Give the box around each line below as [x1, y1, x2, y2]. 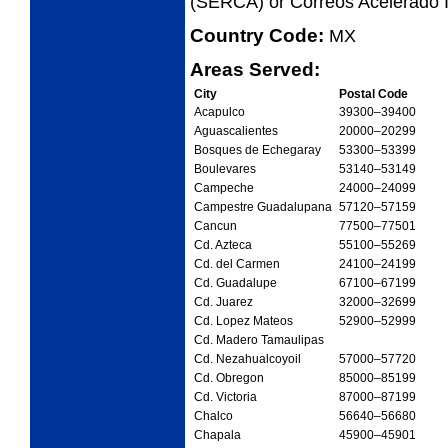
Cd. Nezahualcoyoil [193, 353, 301, 366]
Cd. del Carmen [193, 258, 280, 271]
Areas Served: [190, 59, 325, 81]
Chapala [193, 429, 241, 442]
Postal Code [338, 88, 408, 101]
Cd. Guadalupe [193, 277, 277, 290]
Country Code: [190, 25, 329, 47]
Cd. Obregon [193, 372, 264, 385]
